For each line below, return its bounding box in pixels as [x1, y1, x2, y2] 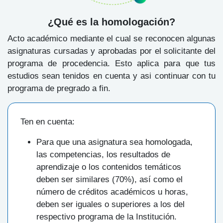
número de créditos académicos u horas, [36, 187, 188, 197]
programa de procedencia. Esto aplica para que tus [7, 59, 216, 69]
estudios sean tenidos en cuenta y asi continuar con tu [7, 71, 216, 81]
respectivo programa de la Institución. [36, 212, 177, 222]
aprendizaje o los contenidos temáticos [36, 162, 181, 172]
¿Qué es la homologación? [48, 16, 175, 28]
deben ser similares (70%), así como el [36, 175, 183, 185]
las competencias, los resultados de [36, 150, 170, 160]
